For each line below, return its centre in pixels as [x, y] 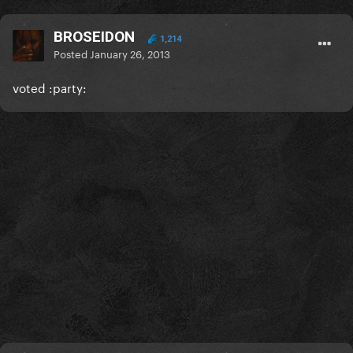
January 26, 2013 [130, 53]
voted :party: [50, 87]
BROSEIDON [94, 37]
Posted [72, 53]
